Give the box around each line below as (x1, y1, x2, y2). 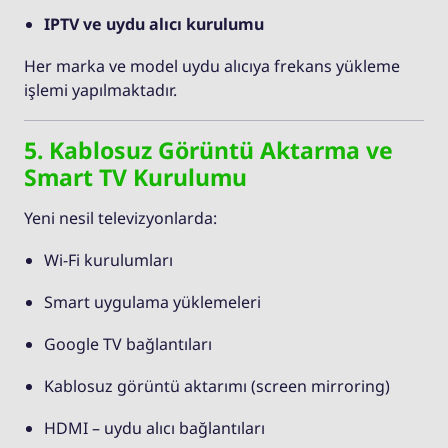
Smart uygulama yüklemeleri (44, 290, 261, 313)
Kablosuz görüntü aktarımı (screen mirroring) (44, 374, 390, 397)
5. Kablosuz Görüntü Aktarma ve (24, 133, 393, 166)
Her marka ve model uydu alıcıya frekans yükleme (24, 54, 400, 77)
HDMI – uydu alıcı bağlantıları (44, 416, 265, 439)
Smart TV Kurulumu (24, 160, 247, 193)
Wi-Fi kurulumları (44, 248, 173, 271)
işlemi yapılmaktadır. (24, 78, 177, 101)
